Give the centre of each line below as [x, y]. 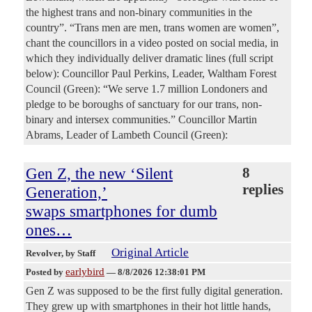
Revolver [44, 253]
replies [263, 190]
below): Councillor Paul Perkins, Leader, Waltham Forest [151, 74]
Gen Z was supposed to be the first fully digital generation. [154, 291]
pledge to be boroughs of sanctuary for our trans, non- [144, 104]
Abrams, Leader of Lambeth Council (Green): [127, 135]
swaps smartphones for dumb [122, 211]
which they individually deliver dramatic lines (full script [149, 58]
